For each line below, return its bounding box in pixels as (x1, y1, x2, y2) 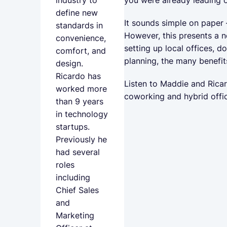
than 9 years (56, 96, 103, 106)
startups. (56, 122, 90, 132)
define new (56, 8, 98, 18)
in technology (56, 109, 108, 119)
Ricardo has (56, 71, 101, 81)
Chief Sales (56, 185, 99, 195)
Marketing (56, 210, 94, 220)
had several (56, 147, 100, 157)
